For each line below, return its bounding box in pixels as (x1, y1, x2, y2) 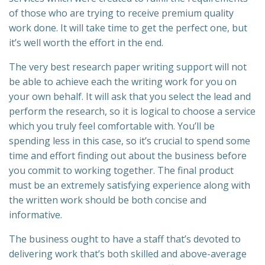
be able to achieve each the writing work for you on (9, 75, 237, 89)
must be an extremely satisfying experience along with (9, 179, 250, 192)
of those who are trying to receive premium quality (9, 7, 234, 20)
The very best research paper (9, 60, 140, 74)
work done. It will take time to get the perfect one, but (9, 21, 247, 35)
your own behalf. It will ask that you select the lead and (9, 90, 251, 104)
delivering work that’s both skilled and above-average (9, 247, 247, 261)
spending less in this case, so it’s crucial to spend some (9, 134, 250, 148)
